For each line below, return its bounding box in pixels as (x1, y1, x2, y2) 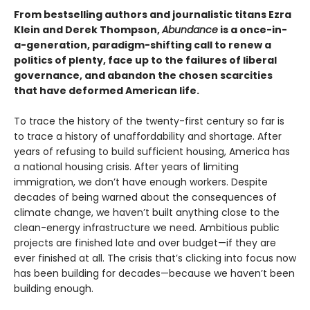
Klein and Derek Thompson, (14, 23, 162, 37)
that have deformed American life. (14, 84, 199, 98)
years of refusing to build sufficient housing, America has (14, 145, 290, 159)
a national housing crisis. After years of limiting (14, 160, 239, 174)
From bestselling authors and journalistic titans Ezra (14, 8, 291, 22)
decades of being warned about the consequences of (14, 190, 277, 205)
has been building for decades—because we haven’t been (14, 266, 295, 281)
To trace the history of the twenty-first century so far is (14, 114, 284, 129)
